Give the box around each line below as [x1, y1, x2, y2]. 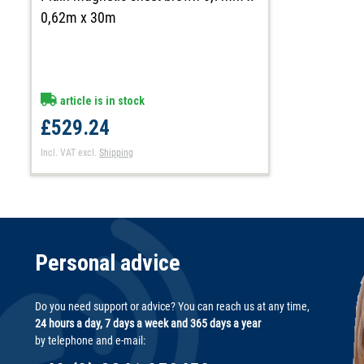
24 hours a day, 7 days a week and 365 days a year [35, 316, 261, 330]
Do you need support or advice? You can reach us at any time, [35, 299, 310, 313]
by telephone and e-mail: [35, 333, 145, 347]
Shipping [99, 146, 134, 158]
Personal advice [35, 249, 180, 276]
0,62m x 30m [41, 8, 117, 26]
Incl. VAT [41, 146, 76, 158]
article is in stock [58, 93, 145, 107]
